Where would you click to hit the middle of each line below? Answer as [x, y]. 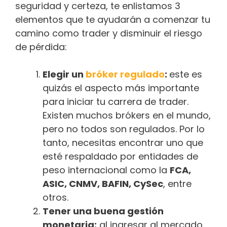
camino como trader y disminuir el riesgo [109, 33]
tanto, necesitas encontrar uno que [123, 143]
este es [186, 74]
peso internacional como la [106, 170]
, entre [177, 184]
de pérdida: [41, 47]
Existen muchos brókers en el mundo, [127, 116]
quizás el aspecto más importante [121, 88]
